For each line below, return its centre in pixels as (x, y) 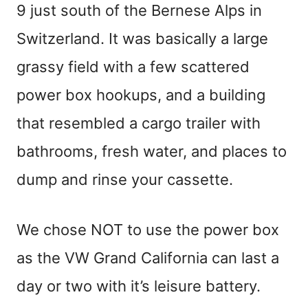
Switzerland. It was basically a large (142, 39)
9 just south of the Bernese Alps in (139, 11)
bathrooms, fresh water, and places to (152, 152)
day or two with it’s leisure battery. (139, 286)
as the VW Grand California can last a (148, 258)
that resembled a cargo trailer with (139, 123)
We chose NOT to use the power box (148, 230)
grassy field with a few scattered (133, 67)
